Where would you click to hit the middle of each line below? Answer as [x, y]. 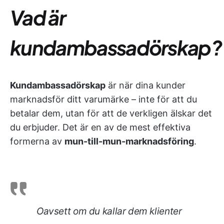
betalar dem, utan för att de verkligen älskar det [111, 113]
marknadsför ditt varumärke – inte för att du [103, 99]
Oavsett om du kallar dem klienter [109, 211]
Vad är [38, 17]
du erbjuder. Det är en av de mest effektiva [100, 127]
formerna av [37, 141]
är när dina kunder [145, 85]
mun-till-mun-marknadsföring [129, 141]
